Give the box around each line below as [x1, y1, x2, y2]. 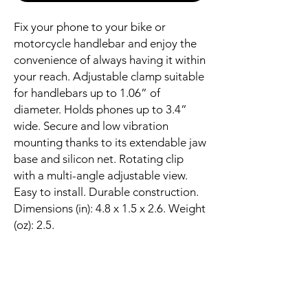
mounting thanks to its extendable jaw [14, 135, 206, 149]
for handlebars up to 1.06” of [14, 86, 160, 100]
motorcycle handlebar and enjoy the [14, 36, 197, 50]
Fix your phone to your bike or [14, 20, 166, 34]
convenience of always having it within [14, 53, 206, 67]
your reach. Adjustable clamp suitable [14, 69, 204, 83]
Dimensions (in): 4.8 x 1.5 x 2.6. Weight [14, 201, 206, 215]
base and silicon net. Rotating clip [14, 152, 184, 166]
